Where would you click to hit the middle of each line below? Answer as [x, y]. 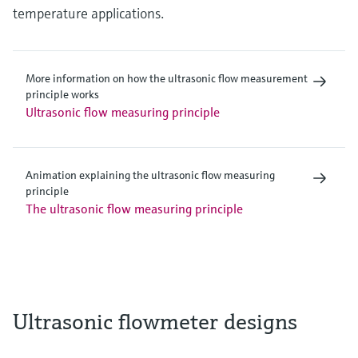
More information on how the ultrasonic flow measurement [167, 78]
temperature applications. [88, 13]
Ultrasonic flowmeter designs [155, 322]
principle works [62, 94]
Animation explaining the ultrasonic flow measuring [150, 175]
